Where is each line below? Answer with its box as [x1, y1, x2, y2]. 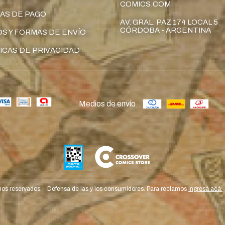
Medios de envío [78, 99, 136, 108]
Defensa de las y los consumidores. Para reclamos [47, 185, 187, 193]
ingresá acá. [188, 185, 222, 193]
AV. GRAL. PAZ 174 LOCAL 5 [120, 18, 218, 27]
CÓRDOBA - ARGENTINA [120, 26, 211, 35]
